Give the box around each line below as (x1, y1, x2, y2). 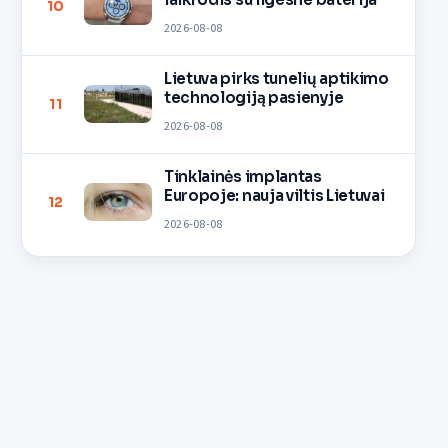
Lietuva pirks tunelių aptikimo (163, 69, 389, 89)
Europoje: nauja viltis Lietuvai (163, 186, 385, 206)
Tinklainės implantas (163, 167, 322, 187)
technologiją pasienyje (163, 88, 344, 108)
